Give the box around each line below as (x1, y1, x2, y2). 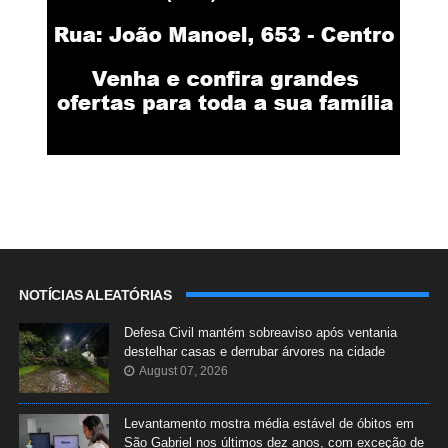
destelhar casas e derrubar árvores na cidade (123, 344, 385, 360)
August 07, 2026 (138, 364, 228, 379)
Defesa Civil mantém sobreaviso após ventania (123, 325, 397, 341)
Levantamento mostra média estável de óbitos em (123, 416, 414, 432)
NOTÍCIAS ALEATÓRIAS (18, 287, 172, 304)
